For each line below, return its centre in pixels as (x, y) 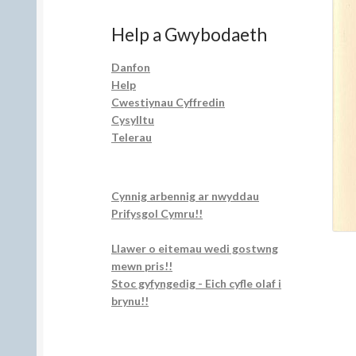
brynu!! (130, 300)
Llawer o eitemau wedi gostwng (195, 248)
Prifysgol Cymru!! (157, 213)
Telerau (132, 137)
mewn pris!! (142, 265)
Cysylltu (133, 119)
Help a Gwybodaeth (190, 34)
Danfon (131, 67)
